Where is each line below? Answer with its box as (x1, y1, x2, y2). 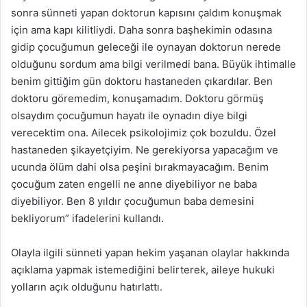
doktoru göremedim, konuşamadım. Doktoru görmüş (11, 91, 264, 105)
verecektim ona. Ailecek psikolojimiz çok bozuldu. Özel (11, 125, 276, 139)
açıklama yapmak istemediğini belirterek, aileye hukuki (11, 262, 275, 276)
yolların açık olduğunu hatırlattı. (11, 280, 162, 293)
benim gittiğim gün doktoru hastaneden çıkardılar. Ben (11, 74, 273, 88)
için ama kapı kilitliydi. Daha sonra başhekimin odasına (11, 23, 272, 36)
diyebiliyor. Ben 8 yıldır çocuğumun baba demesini (11, 194, 254, 208)
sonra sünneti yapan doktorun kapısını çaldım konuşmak (11, 5, 282, 19)
